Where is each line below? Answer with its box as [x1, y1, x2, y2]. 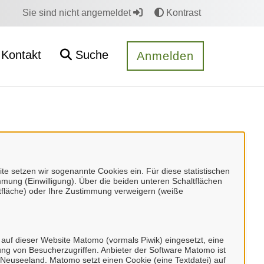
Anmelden [137, 49, 194, 62]
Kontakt [1, 48, 41, 61]
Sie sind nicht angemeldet [22, 8, 133, 18]
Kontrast [164, 8, 201, 18]
